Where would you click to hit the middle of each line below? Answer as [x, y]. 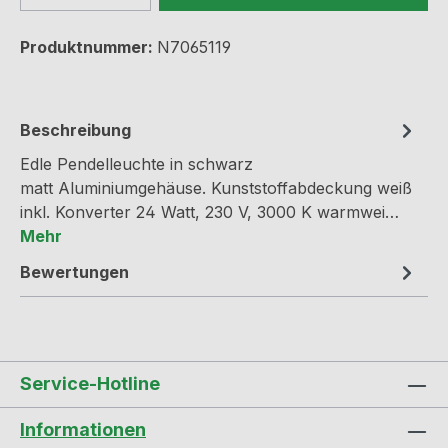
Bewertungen [74, 272]
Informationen [83, 430]
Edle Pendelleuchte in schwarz [136, 164]
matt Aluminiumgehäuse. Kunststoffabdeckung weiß [216, 188]
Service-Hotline [90, 384]
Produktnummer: [88, 47]
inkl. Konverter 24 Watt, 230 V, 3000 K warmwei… [209, 212]
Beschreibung [75, 130]
